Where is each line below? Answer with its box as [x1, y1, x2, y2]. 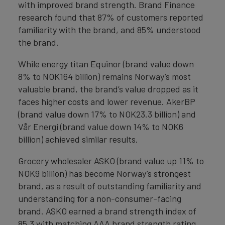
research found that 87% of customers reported [18, 12, 203, 23]
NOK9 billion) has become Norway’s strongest [18, 168, 191, 179]
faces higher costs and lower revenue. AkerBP [18, 96, 195, 107]
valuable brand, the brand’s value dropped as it [18, 83, 198, 94]
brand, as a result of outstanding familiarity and [18, 180, 201, 191]
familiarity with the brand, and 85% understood [18, 24, 201, 35]
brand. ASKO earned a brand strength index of [18, 205, 196, 216]
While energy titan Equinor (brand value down [18, 58, 194, 69]
